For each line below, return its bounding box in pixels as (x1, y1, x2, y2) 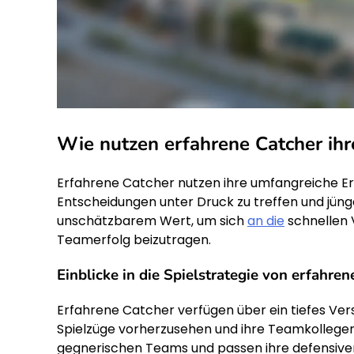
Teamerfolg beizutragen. (57, 230, 211, 249)
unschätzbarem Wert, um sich (57, 211, 247, 230)
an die (247, 211, 284, 230)
